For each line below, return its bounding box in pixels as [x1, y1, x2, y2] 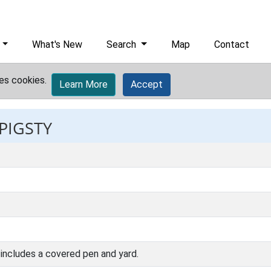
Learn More [59, 79, 108, 90]
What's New [32, 39, 83, 50]
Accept [131, 79, 163, 90]
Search [106, 39, 139, 50]
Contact [214, 39, 250, 50]
